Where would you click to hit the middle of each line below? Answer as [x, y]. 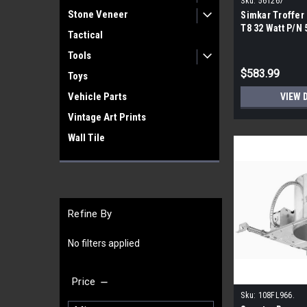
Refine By [90, 214]
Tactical [85, 35]
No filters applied [104, 243]
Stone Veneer [98, 14]
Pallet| [255, 41]
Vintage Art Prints [107, 117]
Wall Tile [86, 138]
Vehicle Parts [97, 97]
